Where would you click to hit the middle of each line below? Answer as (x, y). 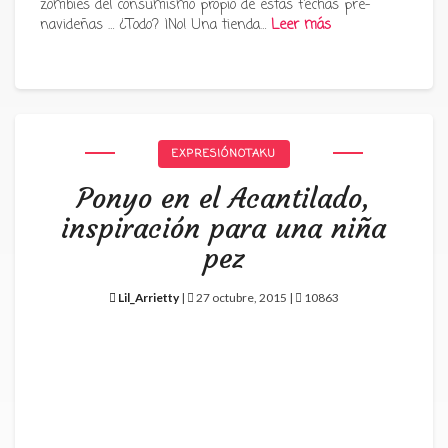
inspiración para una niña (224, 228)
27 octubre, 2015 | (244, 297)
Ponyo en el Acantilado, (223, 198)
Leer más (301, 25)
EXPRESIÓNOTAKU (224, 154)
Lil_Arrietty (148, 297)
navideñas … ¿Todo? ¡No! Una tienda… (155, 25)
